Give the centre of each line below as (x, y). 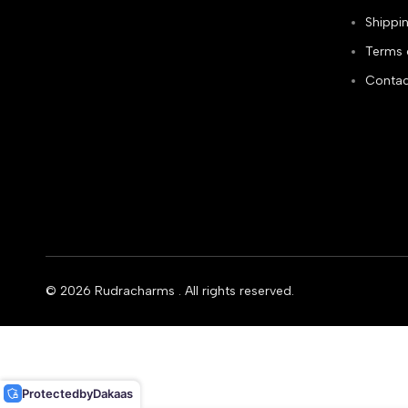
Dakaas (113, 393)
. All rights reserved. (235, 291)
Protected (51, 393)
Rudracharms (135, 291)
